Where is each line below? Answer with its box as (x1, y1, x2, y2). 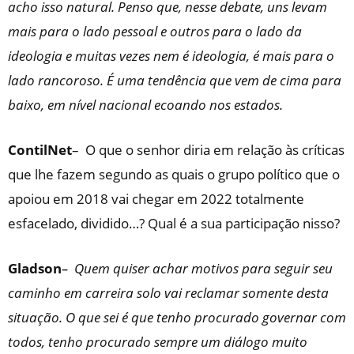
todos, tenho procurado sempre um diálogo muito (8, 333, 307, 351)
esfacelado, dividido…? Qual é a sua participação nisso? (8, 214, 340, 232)
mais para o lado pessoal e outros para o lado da (8, 22, 302, 40)
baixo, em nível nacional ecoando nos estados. (8, 96, 283, 114)
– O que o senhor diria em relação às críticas (72, 141, 345, 159)
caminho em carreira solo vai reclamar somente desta (8, 284, 329, 302)
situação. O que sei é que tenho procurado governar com (8, 308, 346, 326)
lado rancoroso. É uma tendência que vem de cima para (8, 71, 341, 89)
